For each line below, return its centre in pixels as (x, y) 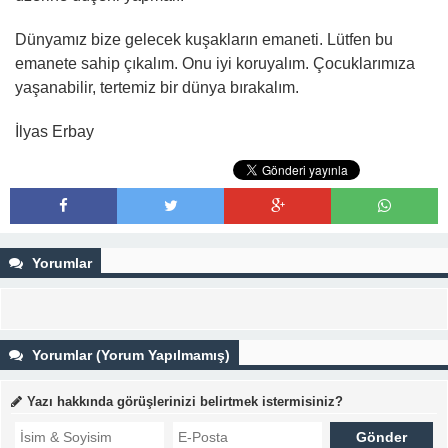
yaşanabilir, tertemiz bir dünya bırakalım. (157, 87)
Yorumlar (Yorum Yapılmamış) (129, 355)
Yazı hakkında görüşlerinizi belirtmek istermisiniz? (185, 401)
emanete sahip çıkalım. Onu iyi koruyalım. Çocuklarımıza (215, 63)
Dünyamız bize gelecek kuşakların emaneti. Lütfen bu (204, 39)
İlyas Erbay (54, 131)
